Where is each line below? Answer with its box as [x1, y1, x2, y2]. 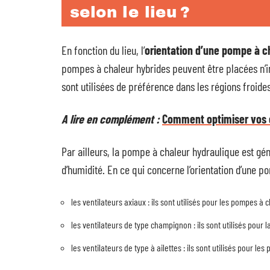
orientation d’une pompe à [145, 43, 262, 57]
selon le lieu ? [70, 4, 190, 20]
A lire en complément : [61, 111, 160, 126]
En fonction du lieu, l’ [61, 43, 145, 57]
